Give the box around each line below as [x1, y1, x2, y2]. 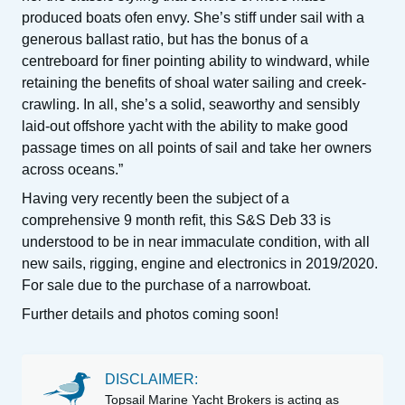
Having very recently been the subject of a [22, 191, 289, 206]
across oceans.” [22, 162, 123, 177]
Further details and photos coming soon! [22, 306, 278, 322]
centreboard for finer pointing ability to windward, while [22, 53, 370, 69]
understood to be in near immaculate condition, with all [22, 234, 370, 250]
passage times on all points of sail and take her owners [22, 140, 372, 155]
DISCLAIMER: [105, 372, 198, 387]
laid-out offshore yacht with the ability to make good [22, 118, 348, 134]
